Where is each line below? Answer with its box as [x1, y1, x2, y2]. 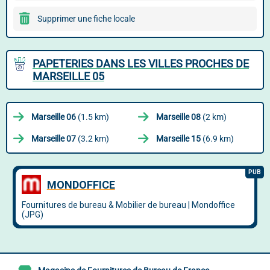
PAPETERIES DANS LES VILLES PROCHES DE [33, 57, 249, 70]
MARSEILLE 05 [33, 70, 104, 83]
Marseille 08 [156, 112, 201, 122]
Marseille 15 [156, 134, 201, 143]
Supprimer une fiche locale [37, 14, 135, 24]
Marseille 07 [31, 134, 76, 143]
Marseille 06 [31, 112, 76, 122]
